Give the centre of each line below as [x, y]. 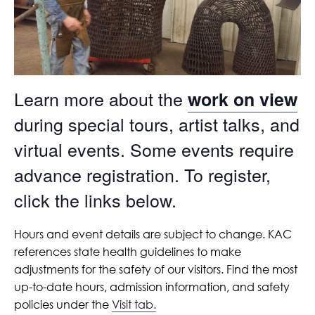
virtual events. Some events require [154, 149]
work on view [243, 99]
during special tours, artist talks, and [157, 123]
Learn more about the [101, 98]
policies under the [63, 305]
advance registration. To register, [142, 174]
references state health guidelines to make [128, 252]
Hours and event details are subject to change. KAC [153, 234]
